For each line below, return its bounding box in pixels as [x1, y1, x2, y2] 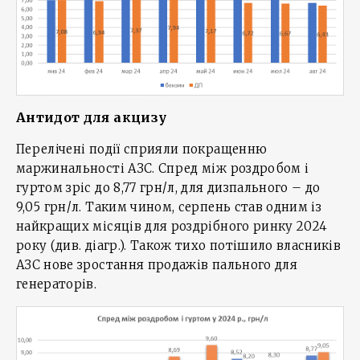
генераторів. [16, 276, 97, 292]
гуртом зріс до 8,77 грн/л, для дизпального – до [16, 179, 321, 195]
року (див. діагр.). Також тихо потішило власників [16, 237, 342, 253]
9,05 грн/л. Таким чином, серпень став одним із [16, 198, 322, 215]
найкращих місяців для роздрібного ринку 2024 [16, 218, 328, 234]
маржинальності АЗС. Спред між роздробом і [16, 160, 309, 176]
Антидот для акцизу [16, 108, 167, 125]
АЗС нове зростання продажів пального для [16, 256, 298, 272]
